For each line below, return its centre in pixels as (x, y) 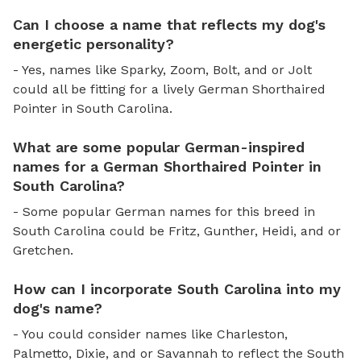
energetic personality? (93, 44)
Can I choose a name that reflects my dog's (169, 24)
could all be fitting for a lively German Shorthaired (169, 89)
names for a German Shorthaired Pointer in (167, 166)
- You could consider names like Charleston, (150, 334)
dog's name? (58, 308)
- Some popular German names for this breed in (164, 211)
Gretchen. (43, 250)
